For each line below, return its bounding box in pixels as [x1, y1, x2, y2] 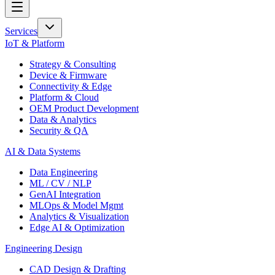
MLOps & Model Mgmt [29, 200, 123, 211]
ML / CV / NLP [29, 178, 91, 189]
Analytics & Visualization [29, 211, 129, 222]
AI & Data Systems [5, 146, 80, 157]
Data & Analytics [29, 114, 96, 125]
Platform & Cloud [29, 92, 99, 103]
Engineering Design [5, 243, 82, 254]
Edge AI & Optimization [29, 222, 125, 233]
